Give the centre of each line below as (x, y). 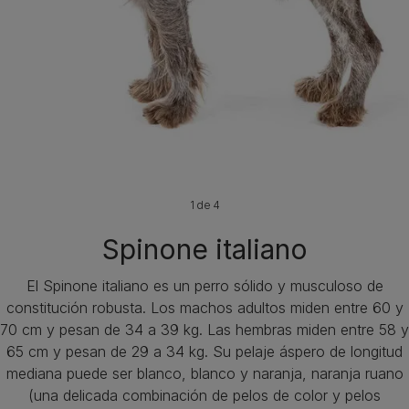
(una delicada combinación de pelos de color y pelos (204, 395)
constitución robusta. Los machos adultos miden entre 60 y (204, 308)
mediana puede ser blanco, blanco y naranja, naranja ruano (204, 373)
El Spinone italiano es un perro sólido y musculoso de (204, 286)
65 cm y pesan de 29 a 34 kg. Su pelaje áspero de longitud (204, 351)
